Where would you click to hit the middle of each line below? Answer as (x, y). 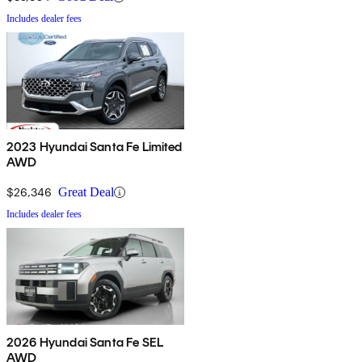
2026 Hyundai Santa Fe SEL (85, 343)
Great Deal (86, 192)
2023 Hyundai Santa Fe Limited (95, 147)
